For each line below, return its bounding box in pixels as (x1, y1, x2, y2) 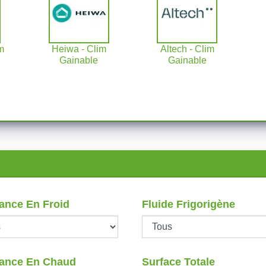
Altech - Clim (160, 44, 214, 54)
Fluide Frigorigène (142, 198, 235, 210)
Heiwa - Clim (51, 44, 106, 54)
